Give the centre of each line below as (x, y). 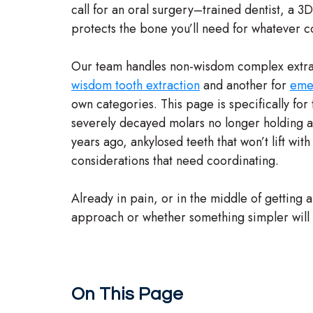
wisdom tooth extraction (136, 85)
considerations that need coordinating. (175, 161)
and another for (245, 85)
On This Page (127, 294)
